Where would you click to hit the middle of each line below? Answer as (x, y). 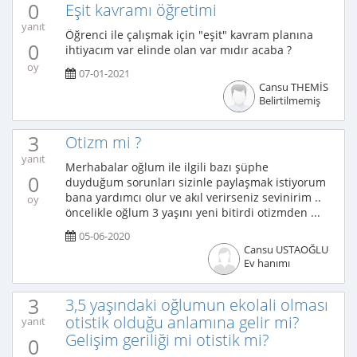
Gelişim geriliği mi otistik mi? (167, 340)
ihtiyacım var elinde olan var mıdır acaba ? (178, 50)
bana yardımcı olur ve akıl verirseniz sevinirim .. (193, 197)
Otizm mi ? (103, 142)
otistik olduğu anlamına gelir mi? (182, 322)
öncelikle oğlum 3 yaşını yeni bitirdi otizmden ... (193, 212)
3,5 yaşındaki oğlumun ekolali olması (197, 305)
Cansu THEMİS (293, 87)
